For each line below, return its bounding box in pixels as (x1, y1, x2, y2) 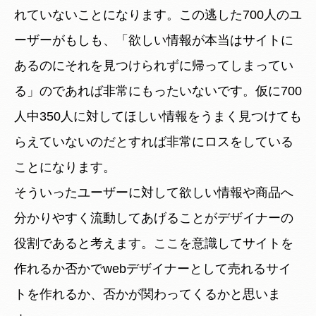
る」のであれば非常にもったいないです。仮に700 (14, 83, 302, 98)
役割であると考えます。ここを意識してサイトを (14, 236, 293, 250)
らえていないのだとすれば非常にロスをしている (14, 134, 293, 149)
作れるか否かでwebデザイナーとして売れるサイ (14, 261, 291, 276)
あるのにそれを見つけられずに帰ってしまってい (14, 58, 293, 73)
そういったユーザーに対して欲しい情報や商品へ (14, 185, 293, 200)
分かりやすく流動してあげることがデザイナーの (14, 210, 293, 225)
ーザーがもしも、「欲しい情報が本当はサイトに (14, 32, 293, 47)
